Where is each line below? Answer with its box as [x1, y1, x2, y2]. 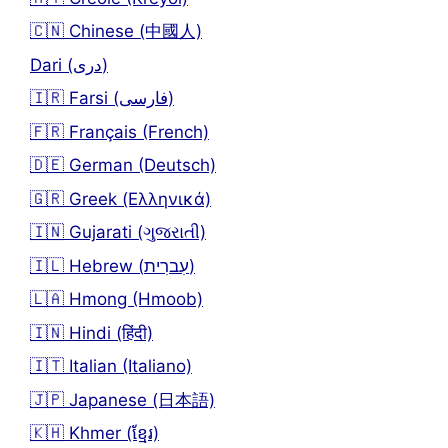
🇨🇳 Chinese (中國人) [30, 21, 202, 42]
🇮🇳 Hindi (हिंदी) [30, 322, 153, 343]
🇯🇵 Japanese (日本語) [30, 389, 215, 410]
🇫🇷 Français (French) [30, 121, 209, 142]
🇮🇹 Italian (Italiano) [30, 356, 192, 377]
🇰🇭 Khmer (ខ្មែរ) [30, 423, 159, 444]
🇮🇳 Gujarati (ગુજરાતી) [30, 222, 206, 243]
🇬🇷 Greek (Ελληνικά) [30, 188, 211, 209]
